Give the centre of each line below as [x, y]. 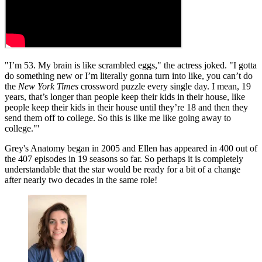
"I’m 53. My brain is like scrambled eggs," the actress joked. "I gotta [131, 65]
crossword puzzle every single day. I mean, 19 [165, 86]
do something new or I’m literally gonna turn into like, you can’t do [129, 75]
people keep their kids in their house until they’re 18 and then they [126, 107]
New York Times [48, 86]
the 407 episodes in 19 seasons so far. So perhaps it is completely [124, 158]
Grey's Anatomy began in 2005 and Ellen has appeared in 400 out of [131, 148]
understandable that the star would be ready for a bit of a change [123, 169]
